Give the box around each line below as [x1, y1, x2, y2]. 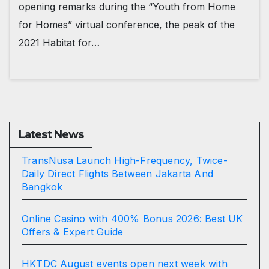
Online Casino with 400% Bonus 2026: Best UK [22, 212, 243, 225]
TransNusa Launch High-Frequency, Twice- [22, 154, 228, 166]
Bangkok [22, 180, 63, 193]
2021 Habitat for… [19, 37, 100, 49]
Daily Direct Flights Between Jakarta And [22, 167, 214, 180]
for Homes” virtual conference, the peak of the [19, 19, 235, 31]
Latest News [19, 127, 84, 141]
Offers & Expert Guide [22, 225, 124, 238]
